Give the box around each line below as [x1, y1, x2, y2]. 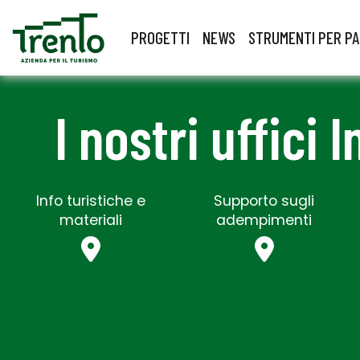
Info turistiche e [36, 190, 145, 211]
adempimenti [216, 210, 313, 230]
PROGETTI [131, 27, 190, 47]
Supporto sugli [214, 190, 315, 211]
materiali [59, 210, 122, 230]
